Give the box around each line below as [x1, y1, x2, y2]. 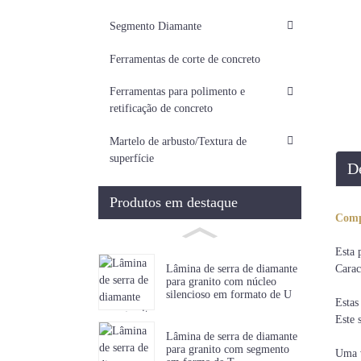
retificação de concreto [109, 102, 213, 115]
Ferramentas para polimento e [109, 85, 245, 98]
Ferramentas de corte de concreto [109, 52, 260, 65]
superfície [109, 151, 154, 164]
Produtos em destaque [109, 193, 238, 210]
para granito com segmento [165, 342, 289, 355]
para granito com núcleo [165, 276, 276, 288]
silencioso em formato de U [165, 288, 292, 301]
